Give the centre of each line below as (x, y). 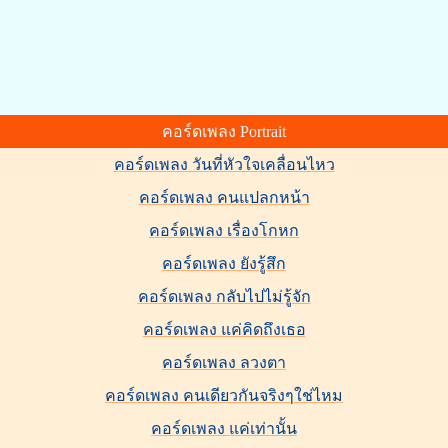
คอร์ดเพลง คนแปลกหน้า (224, 197)
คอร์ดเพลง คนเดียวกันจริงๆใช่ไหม (224, 395)
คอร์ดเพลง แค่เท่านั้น (224, 428)
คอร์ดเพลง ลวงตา (224, 362)
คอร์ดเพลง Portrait (224, 131)
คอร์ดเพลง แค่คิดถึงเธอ (224, 329)
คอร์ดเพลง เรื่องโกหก (224, 230)
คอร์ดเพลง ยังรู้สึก (224, 263)
